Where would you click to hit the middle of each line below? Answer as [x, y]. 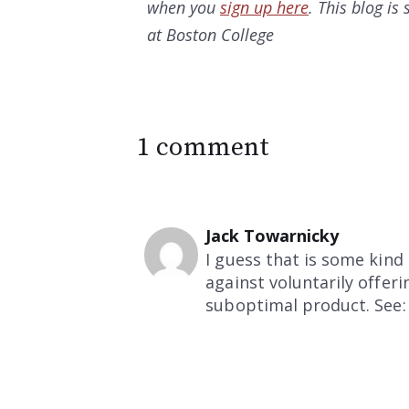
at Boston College [210, 35]
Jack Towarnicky [273, 236]
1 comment [204, 148]
